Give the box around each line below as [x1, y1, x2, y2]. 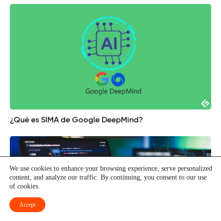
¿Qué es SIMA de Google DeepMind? [10, 116, 143, 125]
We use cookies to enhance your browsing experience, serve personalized [9, 165, 212, 172]
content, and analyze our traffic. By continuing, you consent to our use [9, 174, 207, 181]
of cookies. [9, 183, 40, 190]
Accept [19, 201, 36, 208]
